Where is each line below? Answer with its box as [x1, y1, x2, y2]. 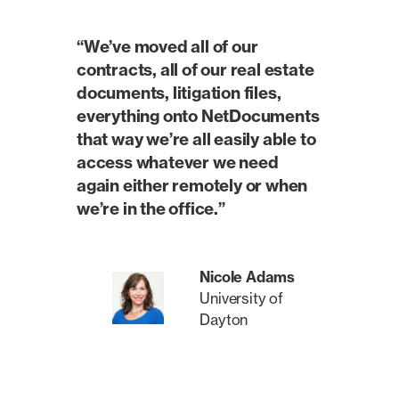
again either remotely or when [77, 175, 308, 197]
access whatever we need [77, 151, 279, 174]
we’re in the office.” [77, 198, 225, 220]
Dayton [199, 310, 248, 329]
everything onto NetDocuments [77, 105, 320, 127]
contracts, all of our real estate [77, 59, 314, 81]
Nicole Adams [199, 267, 295, 286]
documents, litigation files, [77, 82, 281, 104]
